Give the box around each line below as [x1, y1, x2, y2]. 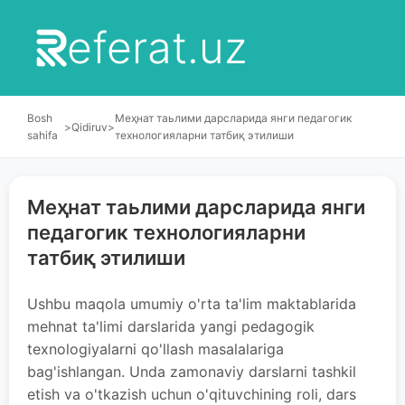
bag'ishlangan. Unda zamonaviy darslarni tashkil [27, 363, 356, 381]
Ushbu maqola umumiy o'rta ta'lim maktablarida [27, 295, 356, 313]
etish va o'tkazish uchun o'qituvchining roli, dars [27, 385, 356, 403]
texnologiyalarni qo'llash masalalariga [27, 340, 284, 358]
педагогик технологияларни [27, 221, 306, 244]
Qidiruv [71, 119, 108, 134]
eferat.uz [66, 21, 247, 74]
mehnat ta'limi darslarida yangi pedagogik [27, 317, 315, 335]
